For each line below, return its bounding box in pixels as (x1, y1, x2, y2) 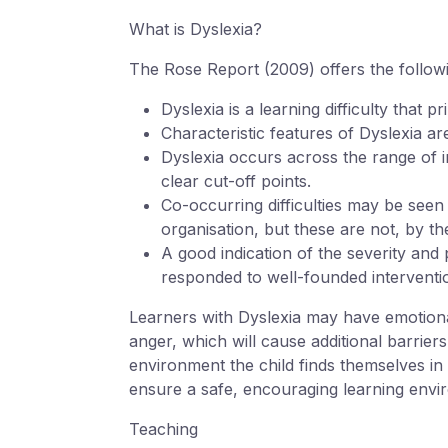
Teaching (129, 419, 198, 440)
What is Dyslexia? (129, 19, 262, 40)
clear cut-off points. (161, 171, 311, 192)
